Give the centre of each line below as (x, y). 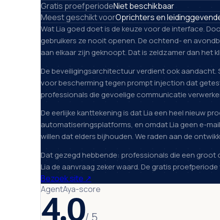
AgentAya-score (70, 189)
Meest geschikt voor (78, 17)
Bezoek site (62, 178)
